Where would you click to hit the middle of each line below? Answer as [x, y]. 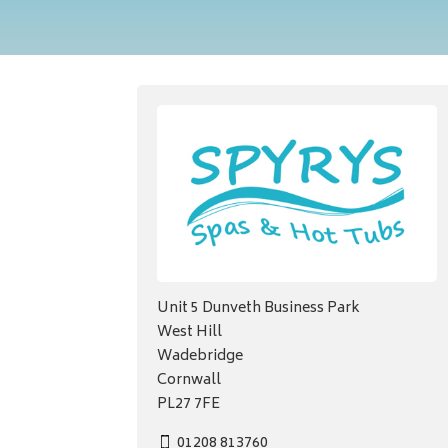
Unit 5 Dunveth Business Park [259, 309]
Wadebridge [200, 357]
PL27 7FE [189, 405]
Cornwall [189, 381]
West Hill [190, 333]
